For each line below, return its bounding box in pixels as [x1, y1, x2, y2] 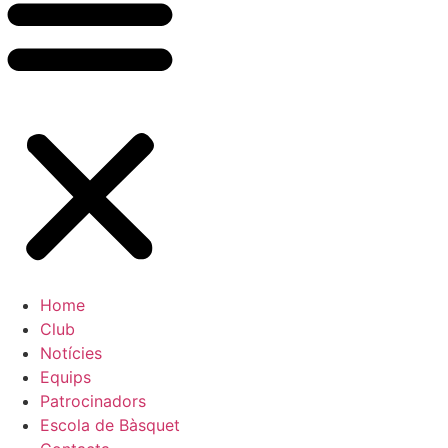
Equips [40, 366, 91, 387]
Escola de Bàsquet [40, 414, 180, 435]
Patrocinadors [40, 390, 146, 411]
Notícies [40, 342, 102, 363]
